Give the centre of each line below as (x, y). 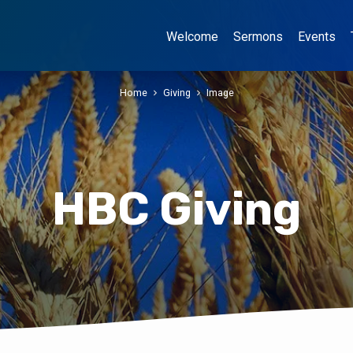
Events (317, 37)
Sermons (258, 37)
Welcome (192, 37)
